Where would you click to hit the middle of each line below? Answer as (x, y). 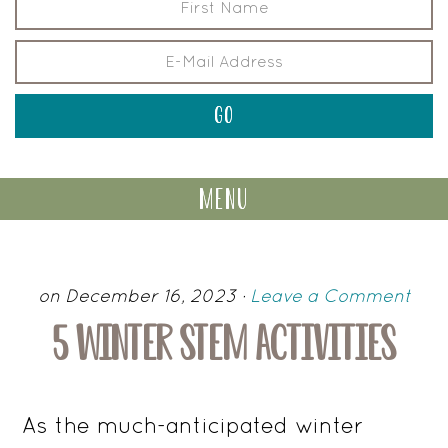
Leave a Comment (330, 295)
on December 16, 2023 (136, 295)
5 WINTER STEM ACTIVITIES (224, 343)
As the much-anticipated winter (193, 425)
